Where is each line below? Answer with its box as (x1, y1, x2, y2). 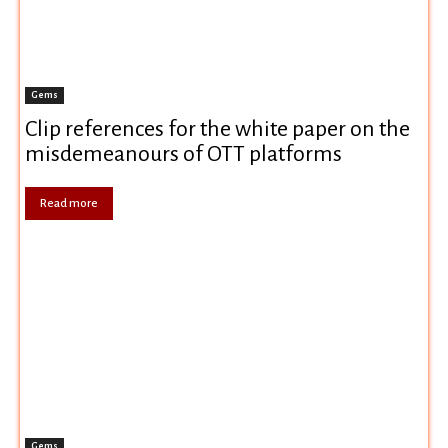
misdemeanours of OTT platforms (25, 142, 342, 167)
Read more (40, 197, 98, 211)
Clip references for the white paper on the (25, 117, 410, 142)
